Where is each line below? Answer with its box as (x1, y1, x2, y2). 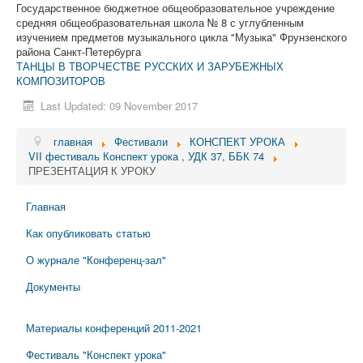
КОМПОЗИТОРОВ (16, 73, 105, 89)
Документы (26, 279, 80, 295)
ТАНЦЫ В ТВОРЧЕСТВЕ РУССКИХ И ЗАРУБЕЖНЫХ (16, 58, 284, 75)
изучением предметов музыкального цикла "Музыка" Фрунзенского (16, 29, 347, 45)
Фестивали (114, 134, 169, 150)
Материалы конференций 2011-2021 (26, 320, 202, 336)
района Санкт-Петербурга (16, 44, 141, 60)
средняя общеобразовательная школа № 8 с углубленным (16, 15, 304, 31)
